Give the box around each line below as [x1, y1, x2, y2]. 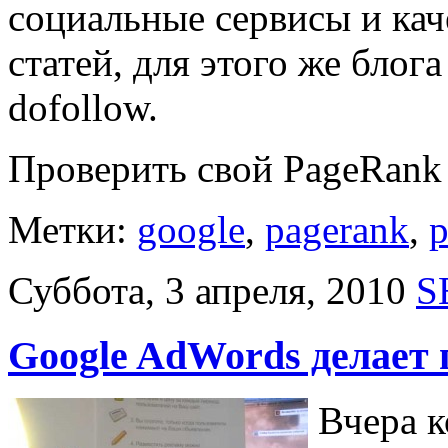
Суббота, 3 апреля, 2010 [8, 269, 406, 313]
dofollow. [8, 86, 158, 130]
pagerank [265, 208, 409, 252]
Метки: [8, 208, 137, 252]
